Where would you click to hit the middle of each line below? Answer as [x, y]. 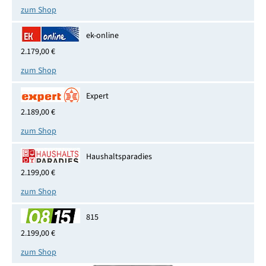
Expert [97, 96]
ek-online [102, 35]
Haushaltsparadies [119, 156]
